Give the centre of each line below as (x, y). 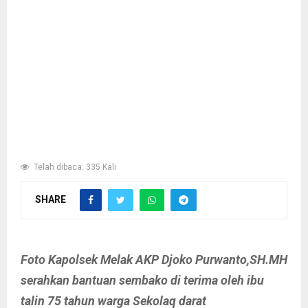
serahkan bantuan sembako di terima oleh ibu (142, 280)
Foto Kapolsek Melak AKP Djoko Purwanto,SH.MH (154, 260)
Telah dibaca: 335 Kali (74, 167)
